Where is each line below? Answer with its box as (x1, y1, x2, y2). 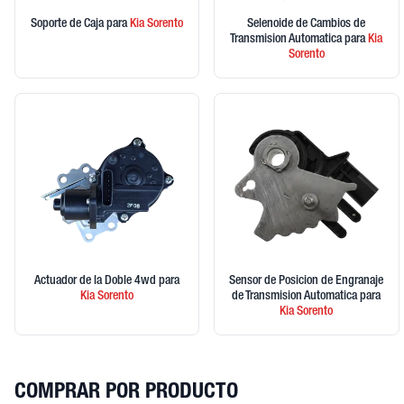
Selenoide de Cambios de (247, 18, 366, 32)
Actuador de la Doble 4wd (34, 274, 160, 288)
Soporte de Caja (31, 18, 107, 32)
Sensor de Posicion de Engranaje (229, 274, 384, 288)
